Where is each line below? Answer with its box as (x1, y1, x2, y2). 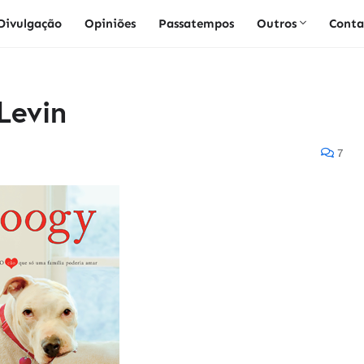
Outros (257, 16, 297, 31)
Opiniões (84, 16, 136, 31)
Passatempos (158, 16, 235, 31)
